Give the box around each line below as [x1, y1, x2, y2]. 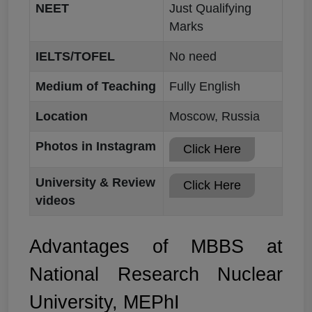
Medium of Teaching [36, 79, 156, 93]
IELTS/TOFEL [36, 49, 115, 63]
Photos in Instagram [36, 139, 156, 153]
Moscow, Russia [169, 109, 260, 123]
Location [36, 109, 88, 123]
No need [169, 49, 217, 63]
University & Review [36, 175, 155, 189]
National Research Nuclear [29, 264, 283, 286]
